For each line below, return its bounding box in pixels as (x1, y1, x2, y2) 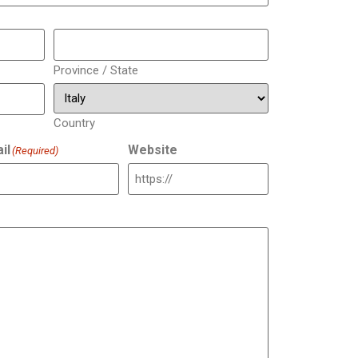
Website (128, 142, 177, 158)
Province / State (53, 63, 138, 78)
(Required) (12, 145, 58, 157)
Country (53, 116, 95, 131)
